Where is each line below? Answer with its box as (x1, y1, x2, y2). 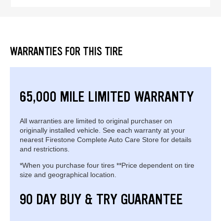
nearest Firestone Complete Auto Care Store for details (20, 135, 191, 144)
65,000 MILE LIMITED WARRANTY (20, 87, 194, 106)
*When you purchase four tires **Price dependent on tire (20, 161, 194, 169)
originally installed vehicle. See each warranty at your (20, 126, 185, 134)
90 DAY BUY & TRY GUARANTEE (20, 189, 183, 209)
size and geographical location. (20, 170, 116, 179)
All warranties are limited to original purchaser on (20, 116, 172, 125)
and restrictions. (20, 145, 70, 153)
